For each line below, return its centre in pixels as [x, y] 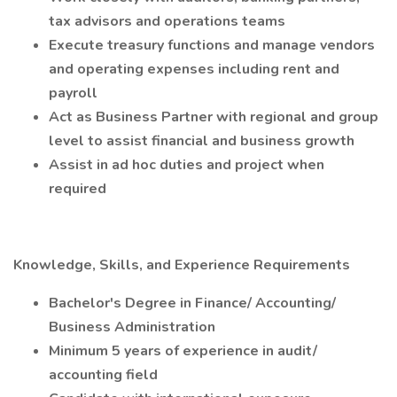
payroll [73, 93]
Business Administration [132, 327]
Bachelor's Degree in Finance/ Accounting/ [192, 303]
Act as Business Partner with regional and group [214, 117]
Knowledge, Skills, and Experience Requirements [182, 265]
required [78, 189]
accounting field [103, 375]
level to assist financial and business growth [202, 141]
